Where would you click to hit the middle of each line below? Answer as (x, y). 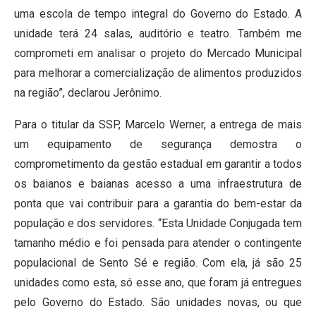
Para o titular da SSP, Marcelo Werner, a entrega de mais (158, 125)
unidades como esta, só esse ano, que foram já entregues (158, 283)
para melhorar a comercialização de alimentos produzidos (158, 73)
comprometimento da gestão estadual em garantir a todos (158, 164)
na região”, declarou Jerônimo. (88, 93)
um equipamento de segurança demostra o (158, 145)
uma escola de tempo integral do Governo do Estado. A (158, 14)
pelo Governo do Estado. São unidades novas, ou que (158, 303)
